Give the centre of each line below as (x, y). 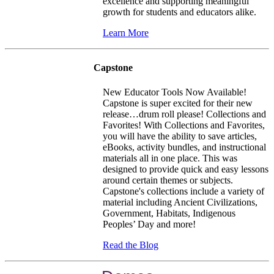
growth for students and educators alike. (180, 12)
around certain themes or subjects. (168, 180)
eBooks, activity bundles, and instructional (184, 147)
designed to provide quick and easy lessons (186, 169)
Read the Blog (131, 245)
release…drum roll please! (154, 114)
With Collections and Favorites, (204, 125)
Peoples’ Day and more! (149, 224)
